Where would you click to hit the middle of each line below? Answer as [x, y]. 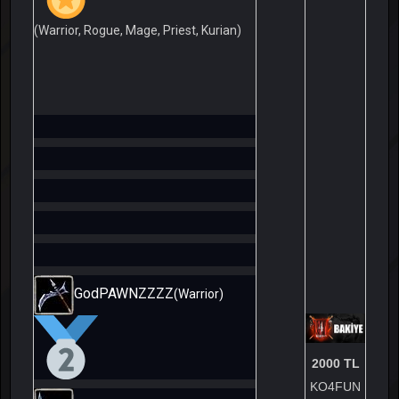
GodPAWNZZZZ [124, 294]
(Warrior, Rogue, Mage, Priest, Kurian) [138, 31]
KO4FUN [335, 387]
